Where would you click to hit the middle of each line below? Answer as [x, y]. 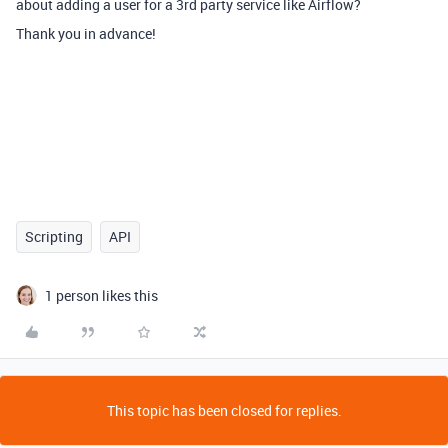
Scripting [54, 236]
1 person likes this [101, 295]
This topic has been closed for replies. [224, 410]
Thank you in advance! [86, 33]
